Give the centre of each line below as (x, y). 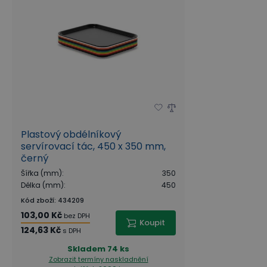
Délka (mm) (42, 185)
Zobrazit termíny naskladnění (98, 259)
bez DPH (77, 215)
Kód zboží (38, 200)
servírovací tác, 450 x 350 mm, (93, 146)
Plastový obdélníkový (71, 134)
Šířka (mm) (41, 173)
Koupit (152, 222)
